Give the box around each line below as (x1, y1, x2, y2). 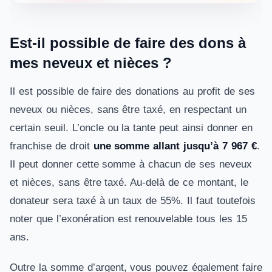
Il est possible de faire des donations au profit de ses (10, 86, 255, 97)
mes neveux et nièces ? (10, 55, 172, 71)
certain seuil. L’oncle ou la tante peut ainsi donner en (10, 122, 253, 134)
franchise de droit (10, 140, 93, 152)
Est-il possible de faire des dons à (10, 35, 246, 51)
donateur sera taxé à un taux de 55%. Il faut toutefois (10, 195, 256, 206)
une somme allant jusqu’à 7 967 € (93, 140, 257, 152)
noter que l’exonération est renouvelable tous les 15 (10, 213, 247, 225)
